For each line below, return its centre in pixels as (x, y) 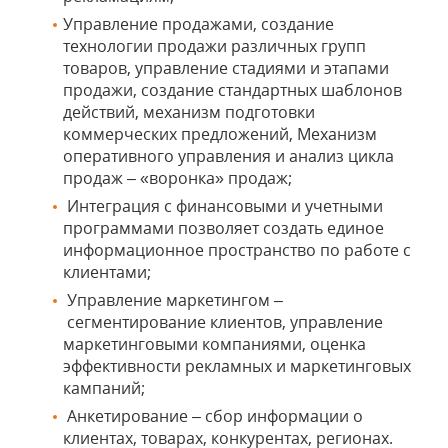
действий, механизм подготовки (189, 112)
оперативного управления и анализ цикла (228, 156)
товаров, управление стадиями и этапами (226, 68)
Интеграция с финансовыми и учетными (223, 206)
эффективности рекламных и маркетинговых (237, 366)
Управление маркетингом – (173, 300)
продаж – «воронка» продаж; (177, 178)
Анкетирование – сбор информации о (213, 416)
